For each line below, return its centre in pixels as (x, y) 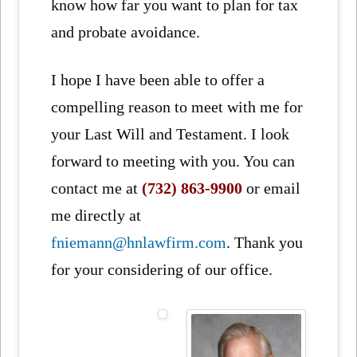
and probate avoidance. (126, 32)
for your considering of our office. (162, 270)
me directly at (96, 216)
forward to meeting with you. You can (173, 161)
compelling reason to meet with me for (177, 107)
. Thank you (265, 243)
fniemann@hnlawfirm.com (139, 243)
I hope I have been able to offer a (158, 80)
